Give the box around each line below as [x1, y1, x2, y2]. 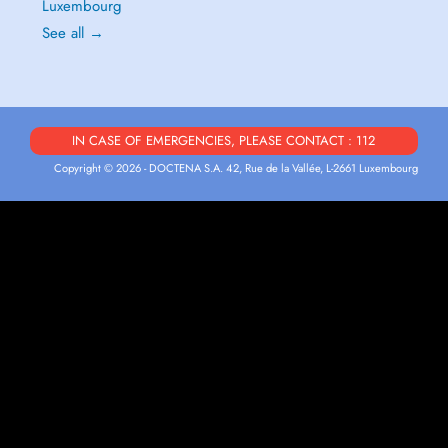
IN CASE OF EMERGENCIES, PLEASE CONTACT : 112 [72, 131, 376, 150]
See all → [41, 22, 104, 44]
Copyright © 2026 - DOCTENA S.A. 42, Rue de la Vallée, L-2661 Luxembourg [54, 160, 419, 176]
